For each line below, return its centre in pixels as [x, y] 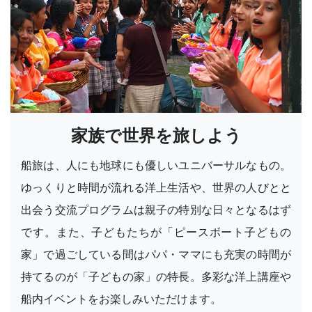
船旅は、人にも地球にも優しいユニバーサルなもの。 [156, 165]
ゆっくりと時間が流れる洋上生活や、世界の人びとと [156, 187]
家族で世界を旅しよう [156, 135]
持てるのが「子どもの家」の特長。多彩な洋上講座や [156, 276]
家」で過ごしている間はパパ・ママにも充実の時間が [156, 254]
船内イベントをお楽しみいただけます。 [121, 298]
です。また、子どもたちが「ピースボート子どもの [156, 232]
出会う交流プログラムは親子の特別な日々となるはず [156, 209]
